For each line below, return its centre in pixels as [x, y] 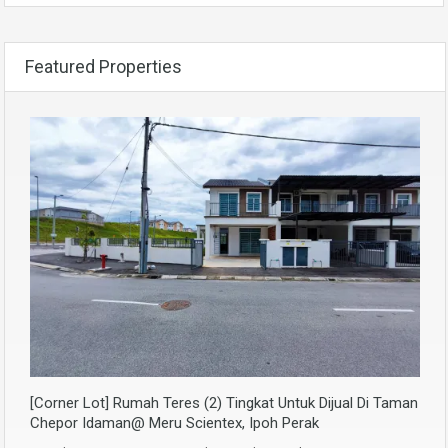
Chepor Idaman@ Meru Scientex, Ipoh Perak [174, 423]
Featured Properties [103, 66]
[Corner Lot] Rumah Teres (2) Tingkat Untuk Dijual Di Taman [224, 403]
